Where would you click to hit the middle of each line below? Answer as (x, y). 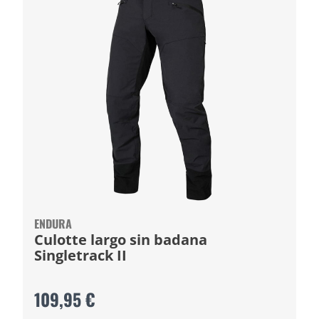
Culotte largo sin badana (121, 240)
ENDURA (53, 224)
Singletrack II (80, 255)
